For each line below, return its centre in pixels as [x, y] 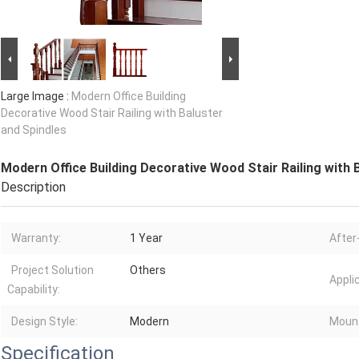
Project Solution [52, 270]
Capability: [34, 290]
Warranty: [36, 238]
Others [148, 270]
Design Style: [44, 322]
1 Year [146, 238]
